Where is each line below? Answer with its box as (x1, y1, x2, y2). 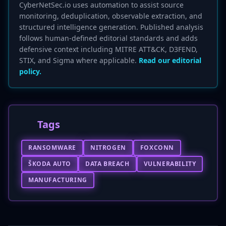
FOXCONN (140, 143, 175, 152)
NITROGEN (90, 143, 126, 152)
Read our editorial (139, 55, 201, 65)
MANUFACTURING (28, 176, 87, 184)
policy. (19, 67, 41, 76)
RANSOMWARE (28, 143, 76, 152)
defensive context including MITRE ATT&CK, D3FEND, (19, 44, 198, 54)
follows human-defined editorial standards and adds (19, 33, 198, 43)
